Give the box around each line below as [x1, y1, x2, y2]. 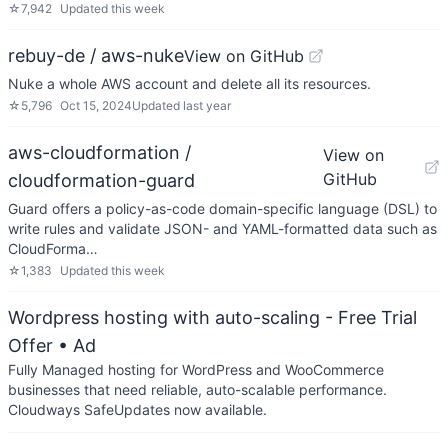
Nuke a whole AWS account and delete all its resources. [8, 75, 371, 92]
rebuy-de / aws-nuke [8, 45, 184, 66]
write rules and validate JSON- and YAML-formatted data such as [8, 220, 437, 237]
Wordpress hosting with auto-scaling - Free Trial [8, 307, 417, 328]
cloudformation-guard [8, 170, 195, 191]
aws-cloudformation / [8, 142, 191, 163]
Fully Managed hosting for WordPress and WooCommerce [8, 361, 384, 378]
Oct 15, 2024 [60, 98, 132, 113]
